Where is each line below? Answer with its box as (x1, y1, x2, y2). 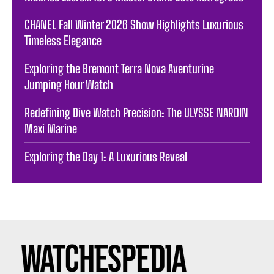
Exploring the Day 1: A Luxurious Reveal (24, 149, 187, 165)
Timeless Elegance (24, 33, 102, 48)
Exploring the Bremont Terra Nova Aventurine (24, 61, 214, 76)
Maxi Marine (24, 121, 77, 136)
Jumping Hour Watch (24, 77, 113, 92)
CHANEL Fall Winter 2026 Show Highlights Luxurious (24, 17, 243, 32)
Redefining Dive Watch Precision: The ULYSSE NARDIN (24, 105, 248, 120)
